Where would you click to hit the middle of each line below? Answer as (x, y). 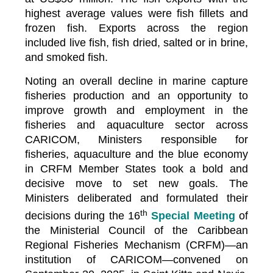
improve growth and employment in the (136, 111)
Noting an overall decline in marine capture (136, 81)
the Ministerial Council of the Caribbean (136, 230)
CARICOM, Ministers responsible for (136, 140)
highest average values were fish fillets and (136, 14)
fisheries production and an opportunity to (136, 96)
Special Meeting (193, 215)
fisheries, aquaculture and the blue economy (136, 154)
